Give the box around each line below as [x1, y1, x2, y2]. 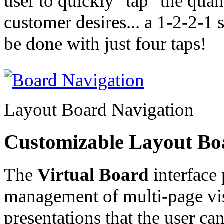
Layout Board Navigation [4, 99, 194, 120]
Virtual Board [37, 164, 149, 185]
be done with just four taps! [4, 33, 206, 54]
